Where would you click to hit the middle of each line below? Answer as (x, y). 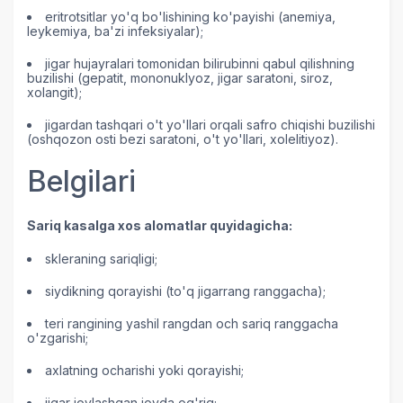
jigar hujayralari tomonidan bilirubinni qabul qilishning (200, 64)
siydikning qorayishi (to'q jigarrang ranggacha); (185, 291)
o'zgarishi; (58, 338)
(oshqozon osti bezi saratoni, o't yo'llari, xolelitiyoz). (183, 139)
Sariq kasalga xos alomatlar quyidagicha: (160, 226)
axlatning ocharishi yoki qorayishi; (144, 371)
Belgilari (81, 182)
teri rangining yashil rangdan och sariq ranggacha (192, 324)
